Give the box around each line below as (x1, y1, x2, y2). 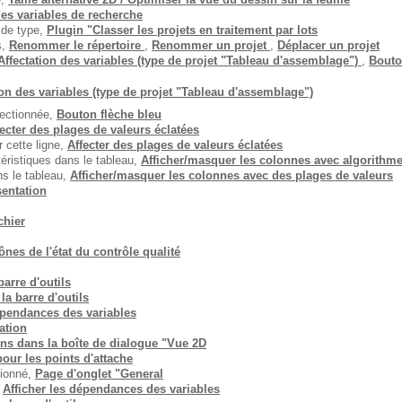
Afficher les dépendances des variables (3, 382, 220, 396)
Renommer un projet (152, 39, 270, 52)
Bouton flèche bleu (57, 108, 162, 121)
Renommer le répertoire (9, 39, 144, 52)
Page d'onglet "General (35, 367, 163, 380)
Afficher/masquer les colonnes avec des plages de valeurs (70, 169, 393, 182)
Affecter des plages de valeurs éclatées (67, 138, 283, 152)
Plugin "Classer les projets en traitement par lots (47, 23, 318, 37)
